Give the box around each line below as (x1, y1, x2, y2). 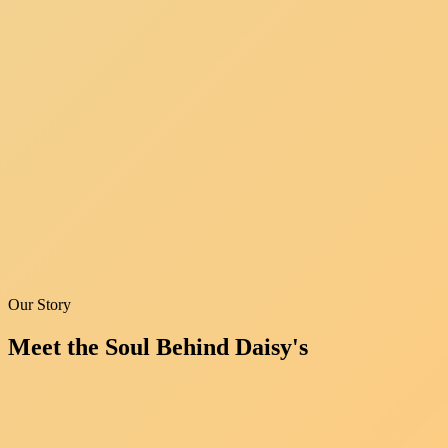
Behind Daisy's (156, 333, 308, 360)
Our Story (8, 295, 71, 313)
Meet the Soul (8, 333, 156, 360)
